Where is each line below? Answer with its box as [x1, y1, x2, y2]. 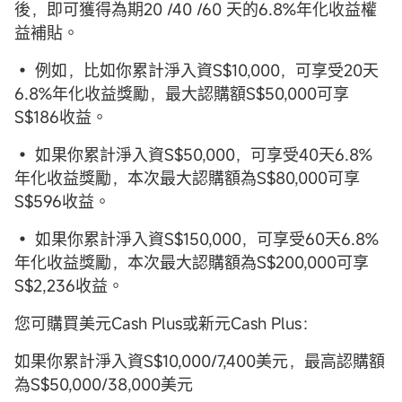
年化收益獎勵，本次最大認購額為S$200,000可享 [14, 250, 369, 273]
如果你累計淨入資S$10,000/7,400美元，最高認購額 [14, 349, 385, 371]
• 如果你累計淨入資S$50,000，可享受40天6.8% [14, 143, 372, 165]
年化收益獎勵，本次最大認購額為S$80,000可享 [14, 166, 360, 188]
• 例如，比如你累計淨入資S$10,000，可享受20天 [14, 58, 379, 81]
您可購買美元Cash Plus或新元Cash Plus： [14, 311, 318, 334]
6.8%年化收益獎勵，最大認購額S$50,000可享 [14, 82, 349, 104]
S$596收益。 [14, 189, 110, 212]
